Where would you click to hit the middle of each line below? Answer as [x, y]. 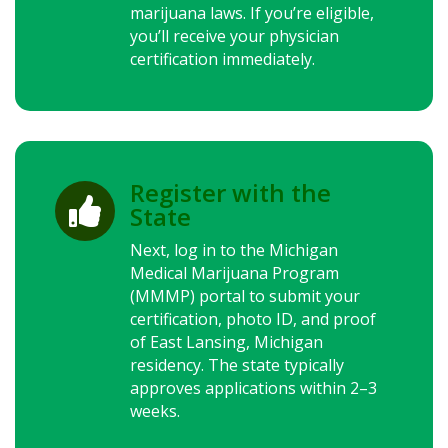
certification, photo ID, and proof [253, 319]
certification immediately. [222, 59]
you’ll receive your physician [234, 36]
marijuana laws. [190, 13]
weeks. [155, 411]
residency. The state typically [237, 365]
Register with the [230, 192]
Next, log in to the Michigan [234, 250]
